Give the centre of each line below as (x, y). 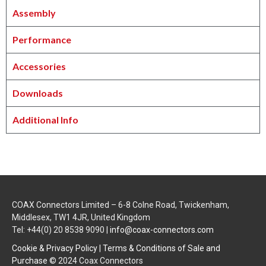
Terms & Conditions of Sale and (161, 248)
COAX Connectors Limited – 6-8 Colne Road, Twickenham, (121, 205)
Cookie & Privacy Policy (55, 248)
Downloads (38, 93)
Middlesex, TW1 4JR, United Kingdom (81, 218)
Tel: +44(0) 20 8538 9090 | (61, 230)
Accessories (39, 66)
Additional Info (45, 120)
